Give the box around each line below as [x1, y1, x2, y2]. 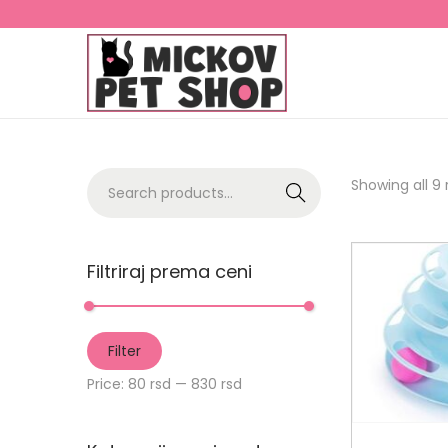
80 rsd [128, 373, 171, 394]
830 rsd [191, 373, 242, 394]
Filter [108, 340, 141, 361]
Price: [87, 373, 128, 394]
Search [271, 183, 321, 203]
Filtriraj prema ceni [87, 259, 252, 284]
